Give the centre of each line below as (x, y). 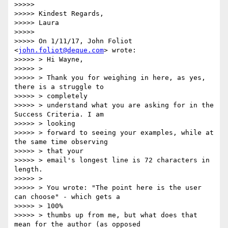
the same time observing (61, 142)
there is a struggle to (59, 87)
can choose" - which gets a (67, 197)
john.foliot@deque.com (61, 50)
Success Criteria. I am (59, 115)
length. (28, 169)
